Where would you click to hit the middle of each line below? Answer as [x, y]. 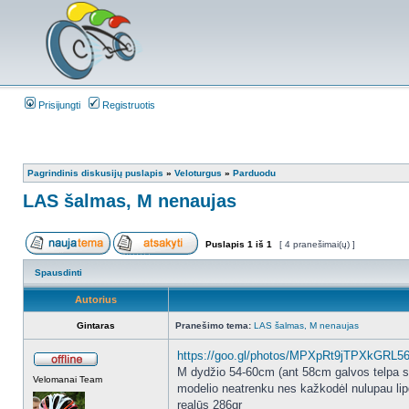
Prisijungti [58, 105]
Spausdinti [58, 273]
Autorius [96, 299]
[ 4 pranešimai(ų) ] [317, 244]
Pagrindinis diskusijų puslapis [95, 173]
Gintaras [96, 325]
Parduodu [254, 173]
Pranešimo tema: [213, 325]
